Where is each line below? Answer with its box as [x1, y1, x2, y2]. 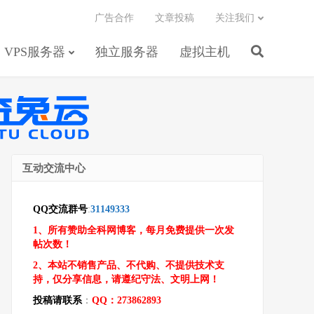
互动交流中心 [22, 163, 86, 174]
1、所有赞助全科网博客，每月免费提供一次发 [33, 225, 234, 235]
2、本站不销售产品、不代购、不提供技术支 [33, 260, 224, 271]
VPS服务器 [4, 45, 65, 59]
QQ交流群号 [33, 204, 88, 214]
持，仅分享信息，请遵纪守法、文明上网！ [33, 274, 219, 285]
